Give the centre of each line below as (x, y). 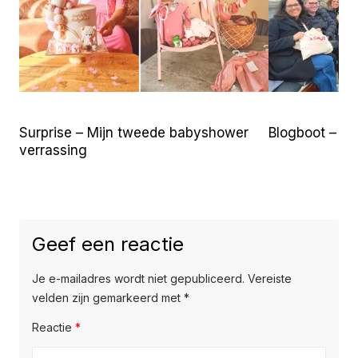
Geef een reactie (108, 245)
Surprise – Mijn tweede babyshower (134, 133)
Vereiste (270, 279)
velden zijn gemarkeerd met (108, 298)
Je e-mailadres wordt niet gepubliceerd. (138, 279)
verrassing (53, 151)
